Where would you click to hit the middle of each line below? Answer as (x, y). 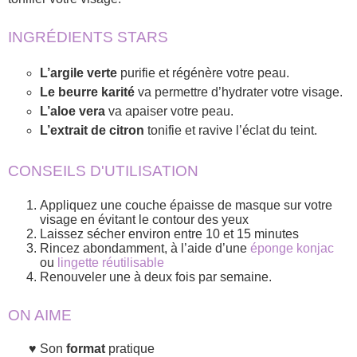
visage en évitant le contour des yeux (144, 219)
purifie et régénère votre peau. (205, 73)
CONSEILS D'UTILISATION (103, 171)
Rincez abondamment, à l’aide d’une (145, 248)
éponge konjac (292, 248)
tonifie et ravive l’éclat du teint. (232, 131)
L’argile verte (80, 73)
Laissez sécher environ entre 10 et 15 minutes (169, 233)
